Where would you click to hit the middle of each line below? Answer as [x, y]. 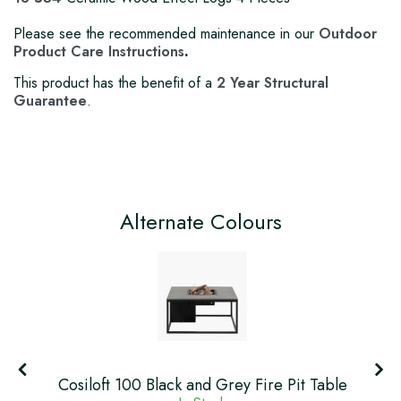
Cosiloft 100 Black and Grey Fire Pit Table [202, 385]
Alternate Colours [200, 222]
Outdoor [348, 34]
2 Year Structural [273, 83]
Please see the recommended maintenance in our [166, 34]
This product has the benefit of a [115, 83]
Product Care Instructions [99, 52]
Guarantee [50, 101]
